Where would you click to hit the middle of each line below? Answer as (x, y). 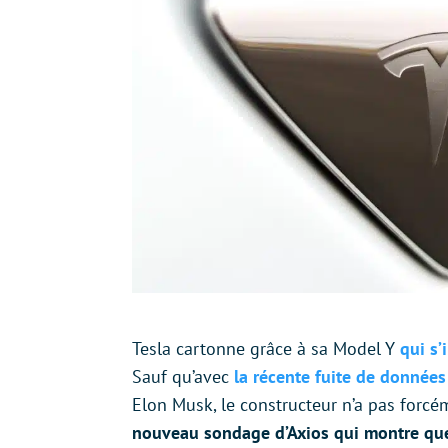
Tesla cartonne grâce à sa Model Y (266, 348)
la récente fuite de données (340, 376)
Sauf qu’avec (183, 376)
